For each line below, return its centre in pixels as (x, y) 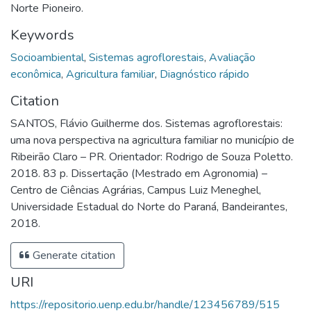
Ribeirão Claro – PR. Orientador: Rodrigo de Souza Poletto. (152, 157)
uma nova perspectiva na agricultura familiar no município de (152, 141)
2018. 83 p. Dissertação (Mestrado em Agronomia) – (139, 174)
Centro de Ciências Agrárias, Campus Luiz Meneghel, (136, 191)
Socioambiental (47, 58)
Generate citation (73, 256)
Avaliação (232, 58)
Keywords (42, 35)
